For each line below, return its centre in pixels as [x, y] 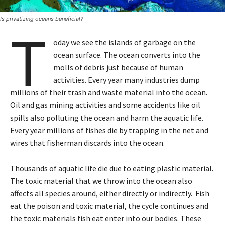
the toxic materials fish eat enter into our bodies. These [106, 219]
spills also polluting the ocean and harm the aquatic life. [107, 118]
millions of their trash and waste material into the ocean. [109, 93]
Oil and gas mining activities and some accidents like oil [105, 105]
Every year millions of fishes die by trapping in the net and [109, 130]
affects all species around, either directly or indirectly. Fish [110, 194]
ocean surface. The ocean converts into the [127, 55]
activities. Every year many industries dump [127, 80]
